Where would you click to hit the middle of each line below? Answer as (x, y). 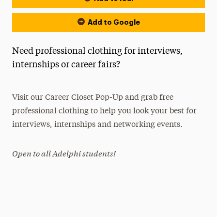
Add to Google (114, 22)
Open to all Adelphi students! (64, 153)
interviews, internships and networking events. (98, 125)
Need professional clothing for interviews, (97, 51)
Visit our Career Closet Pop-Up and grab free (93, 98)
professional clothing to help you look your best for (105, 111)
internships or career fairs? (67, 65)
